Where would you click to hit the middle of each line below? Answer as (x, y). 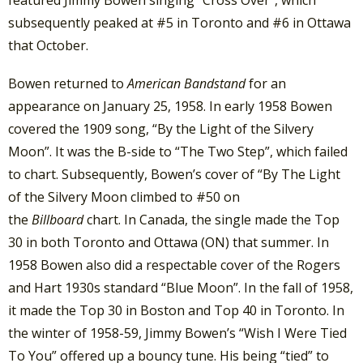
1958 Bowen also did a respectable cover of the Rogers (174, 265)
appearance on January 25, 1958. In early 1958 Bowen (170, 106)
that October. (48, 45)
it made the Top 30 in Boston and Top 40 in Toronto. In (176, 310)
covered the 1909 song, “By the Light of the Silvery (161, 128)
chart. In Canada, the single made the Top (213, 219)
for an (267, 83)
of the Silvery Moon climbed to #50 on (124, 196)
